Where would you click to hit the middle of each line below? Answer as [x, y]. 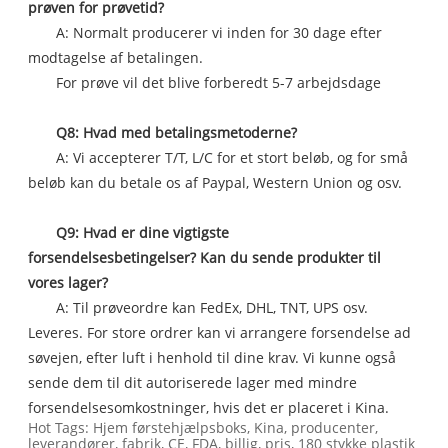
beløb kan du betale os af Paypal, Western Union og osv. [215, 182]
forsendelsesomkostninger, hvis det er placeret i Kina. [211, 407]
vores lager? [70, 282]
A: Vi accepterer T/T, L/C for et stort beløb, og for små [232, 157]
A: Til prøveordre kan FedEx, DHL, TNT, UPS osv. [212, 307]
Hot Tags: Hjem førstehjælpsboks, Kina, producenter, [203, 427]
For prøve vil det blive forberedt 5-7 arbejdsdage [219, 82]
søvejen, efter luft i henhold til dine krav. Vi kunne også [212, 357]
